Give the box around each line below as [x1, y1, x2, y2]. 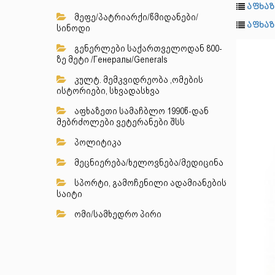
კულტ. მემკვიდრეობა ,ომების [72, 74, 203, 85]
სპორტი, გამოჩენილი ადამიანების [72, 177, 227, 188]
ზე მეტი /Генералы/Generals [56, 54, 168, 65]
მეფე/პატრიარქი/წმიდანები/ [72, 12, 198, 23]
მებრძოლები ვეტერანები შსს [56, 117, 185, 128]
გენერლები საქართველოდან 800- [72, 43, 222, 54]
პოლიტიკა [72, 137, 122, 148]
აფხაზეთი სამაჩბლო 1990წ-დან [72, 106, 209, 117]
